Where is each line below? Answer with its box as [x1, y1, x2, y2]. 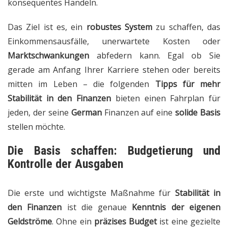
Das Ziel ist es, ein [8, 21, 87, 33]
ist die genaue [62, 202, 132, 213]
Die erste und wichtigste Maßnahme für [8, 187, 175, 199]
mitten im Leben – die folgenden [8, 78, 155, 90]
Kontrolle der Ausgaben [8, 157, 123, 172]
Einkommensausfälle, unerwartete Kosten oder [8, 36, 220, 47]
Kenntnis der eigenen [132, 202, 221, 213]
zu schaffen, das [152, 21, 221, 33]
